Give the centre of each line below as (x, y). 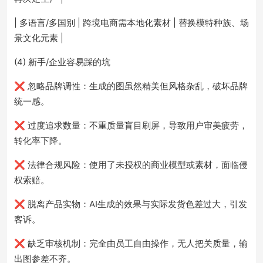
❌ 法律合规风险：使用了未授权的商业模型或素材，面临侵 (131, 165)
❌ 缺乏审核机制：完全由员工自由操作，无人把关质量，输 (131, 243)
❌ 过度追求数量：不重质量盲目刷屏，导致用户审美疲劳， (131, 125)
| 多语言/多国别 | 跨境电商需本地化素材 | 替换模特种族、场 (131, 23)
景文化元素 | (39, 38)
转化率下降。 (41, 141)
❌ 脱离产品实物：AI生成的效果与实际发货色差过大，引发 (131, 204)
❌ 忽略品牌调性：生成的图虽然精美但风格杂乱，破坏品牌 (131, 86)
